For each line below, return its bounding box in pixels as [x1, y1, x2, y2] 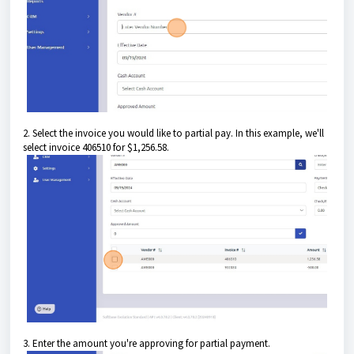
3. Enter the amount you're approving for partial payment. [23, 336, 270, 350]
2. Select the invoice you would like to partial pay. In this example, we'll [23, 126, 324, 140]
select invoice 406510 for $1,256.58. [23, 140, 169, 154]
